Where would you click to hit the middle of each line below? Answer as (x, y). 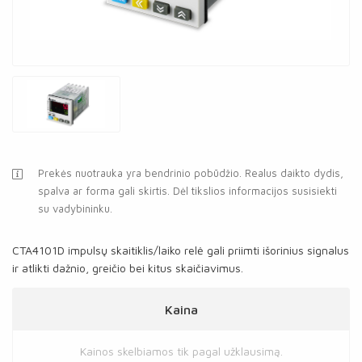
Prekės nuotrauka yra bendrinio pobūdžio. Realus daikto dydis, (191, 173)
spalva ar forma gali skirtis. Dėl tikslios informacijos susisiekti (187, 191)
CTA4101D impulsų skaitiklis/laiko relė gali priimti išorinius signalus (181, 250)
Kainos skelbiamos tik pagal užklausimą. (181, 351)
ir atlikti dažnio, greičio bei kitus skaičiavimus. (128, 268)
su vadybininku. (75, 208)
